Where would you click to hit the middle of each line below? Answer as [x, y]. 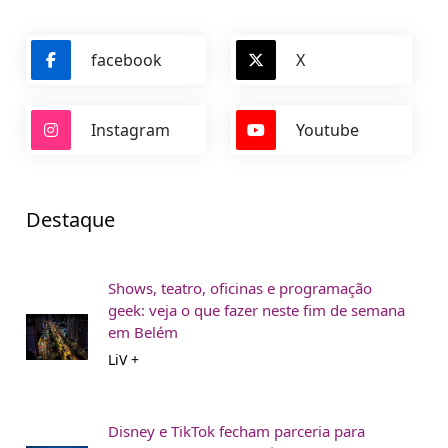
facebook [126, 59]
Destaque [70, 220]
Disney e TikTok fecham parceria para [236, 431]
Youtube [328, 129]
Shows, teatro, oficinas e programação [240, 288]
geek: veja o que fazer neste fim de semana [256, 310]
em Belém [143, 332]
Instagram [130, 129]
